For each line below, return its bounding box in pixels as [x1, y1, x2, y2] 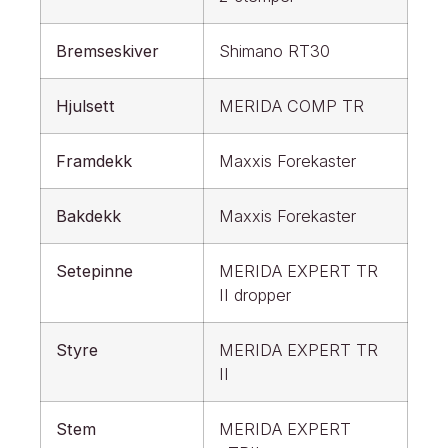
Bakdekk [56, 206, 121, 227]
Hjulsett [56, 96, 115, 117]
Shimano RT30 [219, 41, 330, 62]
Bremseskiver [56, 41, 159, 62]
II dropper [219, 285, 291, 306]
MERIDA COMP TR [219, 96, 364, 117]
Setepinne [56, 261, 133, 282]
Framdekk [56, 151, 132, 172]
